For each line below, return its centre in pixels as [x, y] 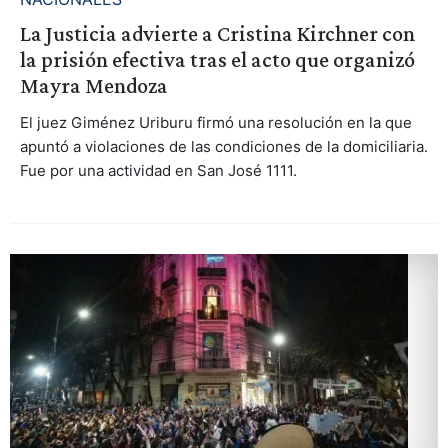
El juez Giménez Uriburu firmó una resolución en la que [215, 123]
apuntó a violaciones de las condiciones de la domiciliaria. [223, 147]
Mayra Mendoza [93, 86]
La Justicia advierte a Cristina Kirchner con [217, 34]
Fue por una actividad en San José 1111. [158, 171]
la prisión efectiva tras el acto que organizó [217, 60]
